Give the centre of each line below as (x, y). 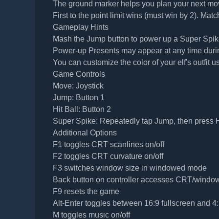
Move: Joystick (78, 86)
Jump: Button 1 (78, 98)
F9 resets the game (86, 192)
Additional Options (85, 133)
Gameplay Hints (80, 27)
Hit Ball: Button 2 (82, 109)
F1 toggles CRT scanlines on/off (108, 145)
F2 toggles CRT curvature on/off (108, 156)
